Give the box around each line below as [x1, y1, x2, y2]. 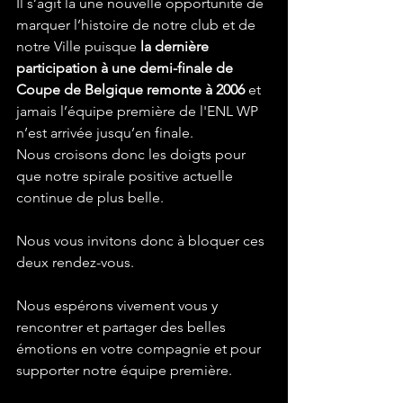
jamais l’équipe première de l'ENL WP [16, 103, 262, 120]
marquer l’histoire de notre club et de [16, 16, 259, 33]
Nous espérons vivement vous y [16, 297, 221, 314]
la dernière [140, 38, 212, 55]
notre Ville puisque [16, 38, 140, 55]
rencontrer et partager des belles [16, 318, 229, 336]
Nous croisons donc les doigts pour [16, 146, 249, 163]
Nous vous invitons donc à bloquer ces [16, 232, 268, 249]
